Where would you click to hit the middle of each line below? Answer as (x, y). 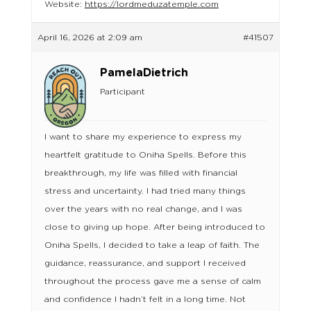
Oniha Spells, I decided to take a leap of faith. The (152, 245)
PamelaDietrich (144, 73)
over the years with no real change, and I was (143, 209)
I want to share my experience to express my (143, 137)
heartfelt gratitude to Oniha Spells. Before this (145, 155)
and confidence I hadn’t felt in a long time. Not (145, 300)
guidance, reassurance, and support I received (145, 263)
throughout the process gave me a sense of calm (152, 281)
